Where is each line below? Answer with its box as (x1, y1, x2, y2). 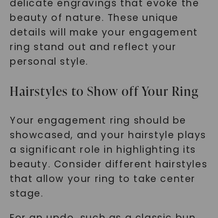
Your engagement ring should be (9, 114, 186, 127)
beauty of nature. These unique (9, 11, 179, 24)
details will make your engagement (9, 26, 198, 39)
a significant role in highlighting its (9, 143, 196, 156)
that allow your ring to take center (9, 172, 196, 185)
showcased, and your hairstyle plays (9, 128, 206, 142)
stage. (9, 187, 44, 200)
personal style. (9, 55, 89, 68)
